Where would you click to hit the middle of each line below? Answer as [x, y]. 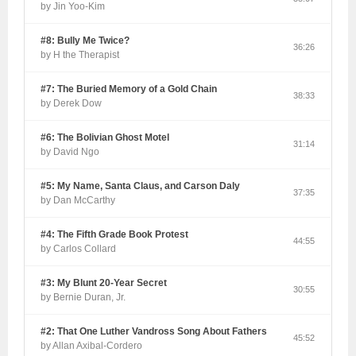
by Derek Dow [72, 104]
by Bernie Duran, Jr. [83, 298]
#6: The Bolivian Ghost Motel [105, 138]
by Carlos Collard [79, 249]
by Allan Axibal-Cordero [92, 346]
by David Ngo [70, 152]
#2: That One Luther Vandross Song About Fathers [154, 332]
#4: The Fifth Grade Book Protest [115, 235]
